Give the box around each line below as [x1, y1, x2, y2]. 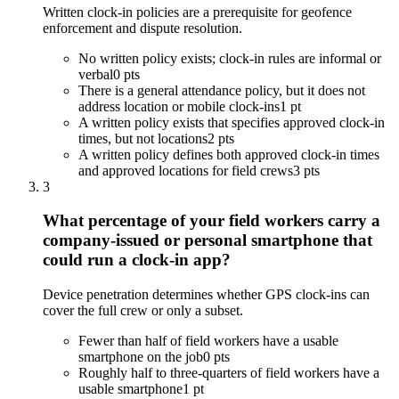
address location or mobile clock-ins [78, 98, 280, 114]
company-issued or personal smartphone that [43, 231, 372, 250]
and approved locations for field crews [78, 162, 293, 178]
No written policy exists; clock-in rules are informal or [78, 50, 381, 66]
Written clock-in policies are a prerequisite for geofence [43, 4, 352, 20]
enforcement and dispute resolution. [43, 20, 242, 36]
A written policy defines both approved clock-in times [78, 146, 379, 162]
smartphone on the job [78, 348, 203, 364]
